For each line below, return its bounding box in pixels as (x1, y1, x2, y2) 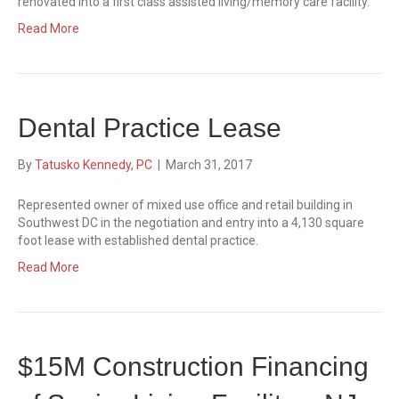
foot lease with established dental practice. (18, 233, 258, 248)
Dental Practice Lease (18, 113, 281, 142)
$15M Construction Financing (18, 352, 369, 381)
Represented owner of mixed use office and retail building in (18, 198, 353, 212)
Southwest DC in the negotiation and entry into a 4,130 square (18, 216, 364, 230)
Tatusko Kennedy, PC (35, 158, 152, 172)
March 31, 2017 (166, 158, 252, 172)
